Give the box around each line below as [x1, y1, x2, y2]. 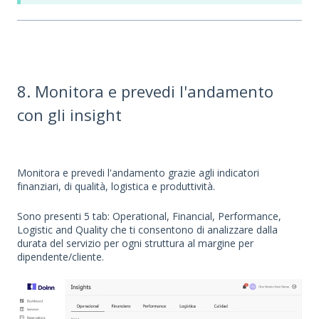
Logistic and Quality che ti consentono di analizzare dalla [17, 222, 278, 236]
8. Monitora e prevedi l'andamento [17, 80, 273, 102]
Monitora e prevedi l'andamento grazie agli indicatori [17, 166, 259, 180]
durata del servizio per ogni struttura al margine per [17, 236, 253, 250]
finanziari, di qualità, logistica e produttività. [17, 179, 215, 194]
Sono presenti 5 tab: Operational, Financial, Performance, [17, 209, 281, 223]
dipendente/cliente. [17, 249, 104, 263]
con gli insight [17, 104, 122, 125]
